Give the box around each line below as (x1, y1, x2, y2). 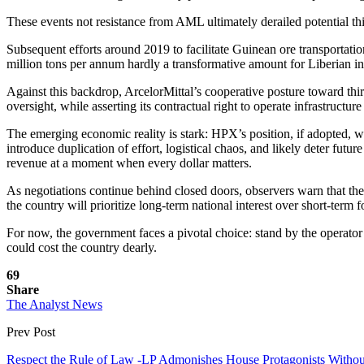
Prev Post (6, 324, 55, 339)
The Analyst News (6, 297, 102, 311)
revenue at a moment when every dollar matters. (6, 155, 252, 170)
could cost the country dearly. (6, 240, 157, 254)
